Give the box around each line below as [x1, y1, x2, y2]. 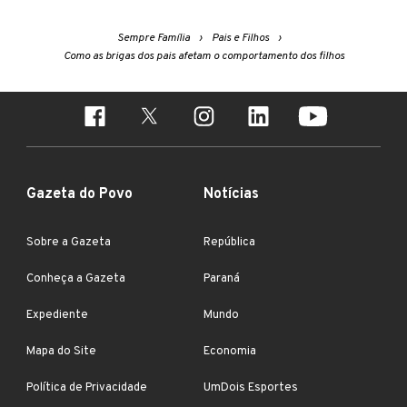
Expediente [26, 307, 88, 323]
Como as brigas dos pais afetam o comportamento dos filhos [63, 48, 344, 64]
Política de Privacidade [26, 380, 147, 395]
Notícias [203, 184, 259, 203]
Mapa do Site [26, 343, 96, 359]
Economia [203, 343, 256, 359]
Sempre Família [116, 30, 190, 45]
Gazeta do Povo [26, 184, 133, 203]
